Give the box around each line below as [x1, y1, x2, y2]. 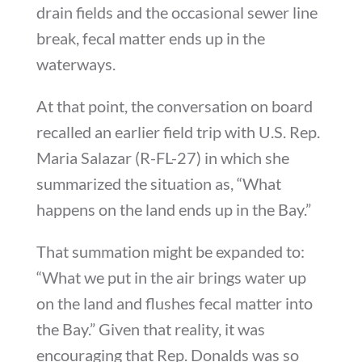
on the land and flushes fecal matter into [36, 293, 313, 314]
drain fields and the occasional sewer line [36, 2, 318, 23]
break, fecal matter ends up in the [36, 28, 265, 48]
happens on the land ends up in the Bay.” [36, 200, 311, 220]
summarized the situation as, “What [36, 174, 281, 194]
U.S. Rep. [258, 122, 320, 142]
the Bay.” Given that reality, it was [36, 319, 265, 339]
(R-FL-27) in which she [131, 148, 289, 168]
